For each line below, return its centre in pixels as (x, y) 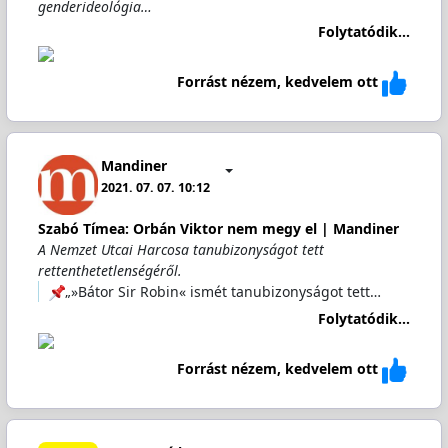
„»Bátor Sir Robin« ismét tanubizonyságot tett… (222, 291)
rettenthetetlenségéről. (109, 270)
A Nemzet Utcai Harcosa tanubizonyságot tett (180, 249)
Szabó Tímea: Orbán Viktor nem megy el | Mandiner (218, 228)
